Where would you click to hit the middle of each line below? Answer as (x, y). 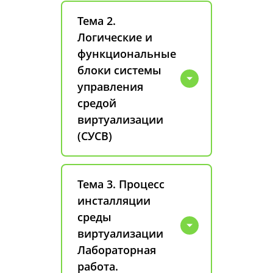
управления (110, 87)
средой (97, 103)
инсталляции (114, 200)
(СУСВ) (95, 136)
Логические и (115, 37)
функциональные (127, 54)
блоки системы (119, 70)
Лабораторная (117, 250)
